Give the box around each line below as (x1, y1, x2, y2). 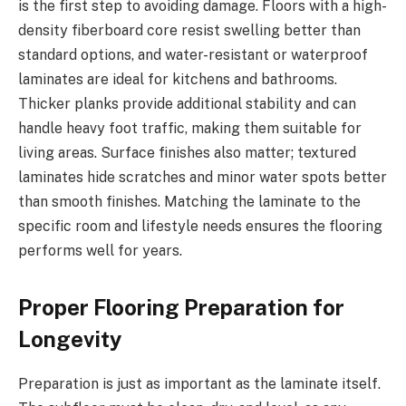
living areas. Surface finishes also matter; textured (18, 143, 356, 161)
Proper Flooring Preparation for (18, 294, 344, 320)
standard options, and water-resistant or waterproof (18, 45, 368, 63)
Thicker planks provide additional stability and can (18, 94, 356, 112)
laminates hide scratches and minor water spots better (18, 168, 387, 186)
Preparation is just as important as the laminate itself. (18, 374, 381, 392)
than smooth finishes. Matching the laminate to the (18, 192, 361, 210)
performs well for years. (18, 241, 182, 259)
